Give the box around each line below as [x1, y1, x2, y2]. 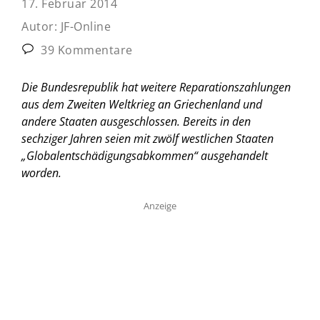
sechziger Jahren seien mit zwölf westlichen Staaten [21, 130, 274, 146]
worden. [21, 164, 61, 181]
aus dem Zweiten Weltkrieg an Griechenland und [21, 96, 262, 112]
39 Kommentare [37, 41, 133, 58]
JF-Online [60, 18, 111, 34]
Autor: [21, 18, 61, 34]
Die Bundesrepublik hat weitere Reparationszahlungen [21, 79, 291, 95]
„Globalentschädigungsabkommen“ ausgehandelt [21, 147, 268, 164]
